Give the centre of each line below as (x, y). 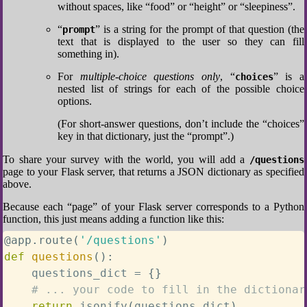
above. (17, 184)
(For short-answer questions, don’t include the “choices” (181, 124)
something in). (88, 54)
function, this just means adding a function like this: (113, 219)
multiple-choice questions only (150, 76)
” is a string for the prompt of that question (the (200, 29)
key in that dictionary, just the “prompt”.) (146, 136)
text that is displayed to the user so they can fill (181, 41)
